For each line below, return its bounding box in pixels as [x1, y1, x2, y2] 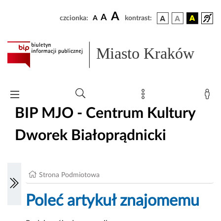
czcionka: [60, 15, 88, 22]
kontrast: [125, 15, 152, 22]
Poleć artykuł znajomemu [26, 193, 200, 209]
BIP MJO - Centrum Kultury [15, 106, 195, 121]
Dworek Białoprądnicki [15, 128, 166, 143]
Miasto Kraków [96, 44, 195, 63]
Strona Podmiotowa [39, 172, 100, 179]
